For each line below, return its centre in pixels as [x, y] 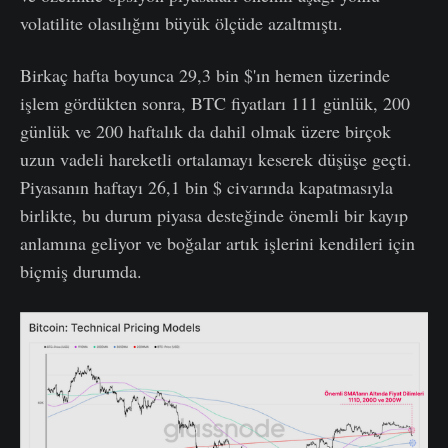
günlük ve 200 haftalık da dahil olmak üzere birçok [205, 130]
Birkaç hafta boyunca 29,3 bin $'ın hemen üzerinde [205, 74]
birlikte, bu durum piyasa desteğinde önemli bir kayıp [214, 214]
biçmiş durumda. [81, 270]
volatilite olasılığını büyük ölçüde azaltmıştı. [181, 22]
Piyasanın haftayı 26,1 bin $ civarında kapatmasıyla [206, 186]
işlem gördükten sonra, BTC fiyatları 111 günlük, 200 [215, 102]
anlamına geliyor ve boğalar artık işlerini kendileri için [217, 242]
